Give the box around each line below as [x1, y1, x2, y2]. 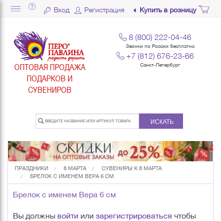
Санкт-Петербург [140, 62, 181, 68]
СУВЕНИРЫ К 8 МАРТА [102, 165, 162, 172]
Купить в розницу [139, 6, 196, 14]
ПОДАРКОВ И [27, 73, 73, 83]
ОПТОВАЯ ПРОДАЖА [14, 62, 85, 72]
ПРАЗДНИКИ [15, 165, 48, 172]
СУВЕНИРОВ [28, 84, 72, 95]
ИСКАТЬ [150, 118, 174, 125]
